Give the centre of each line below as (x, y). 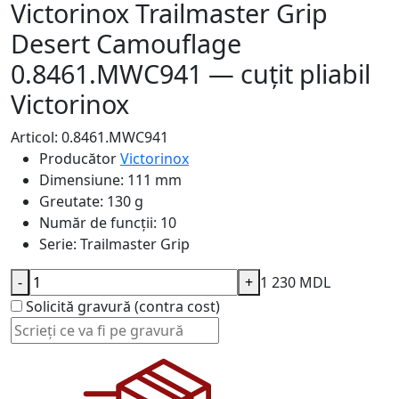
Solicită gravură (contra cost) (123, 306)
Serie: (58, 244)
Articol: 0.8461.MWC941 (90, 137)
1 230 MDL (295, 282)
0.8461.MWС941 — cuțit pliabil (191, 73)
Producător (78, 159)
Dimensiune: (81, 180)
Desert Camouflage (126, 43)
